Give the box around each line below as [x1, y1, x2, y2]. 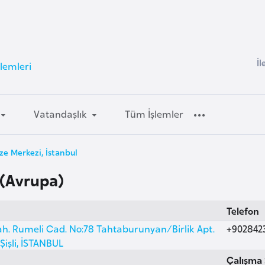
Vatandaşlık [34, 106, 88, 121]
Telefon [226, 203, 259, 218]
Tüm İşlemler [125, 106, 184, 121]
